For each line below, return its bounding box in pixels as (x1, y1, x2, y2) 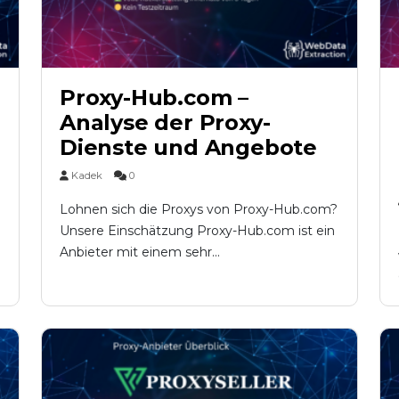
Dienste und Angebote (60, 134, 317, 160)
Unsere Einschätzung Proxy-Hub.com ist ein (60, 222, 335, 239)
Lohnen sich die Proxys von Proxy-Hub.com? (60, 200, 338, 217)
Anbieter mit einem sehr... (60, 243, 220, 260)
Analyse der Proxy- (60, 109, 271, 135)
